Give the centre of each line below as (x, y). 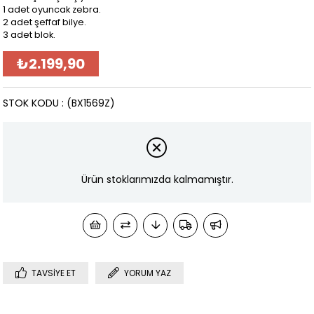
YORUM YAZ (148, 273)
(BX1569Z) (91, 103)
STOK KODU (31, 103)
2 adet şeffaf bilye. (45, 22)
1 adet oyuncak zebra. (52, 10)
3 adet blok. (29, 35)
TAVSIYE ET (54, 273)
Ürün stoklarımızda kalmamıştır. (157, 179)
